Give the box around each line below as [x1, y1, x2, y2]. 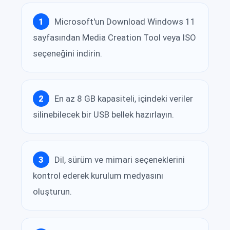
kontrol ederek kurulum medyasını [33, 170, 163, 181]
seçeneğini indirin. [33, 48, 102, 59]
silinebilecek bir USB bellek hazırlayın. [33, 109, 174, 120]
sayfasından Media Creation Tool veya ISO [33, 32, 196, 43]
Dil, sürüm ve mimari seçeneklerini [54, 154, 185, 165]
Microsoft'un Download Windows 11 [54, 16, 196, 27]
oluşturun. [33, 186, 72, 197]
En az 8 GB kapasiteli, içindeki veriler [54, 93, 193, 104]
